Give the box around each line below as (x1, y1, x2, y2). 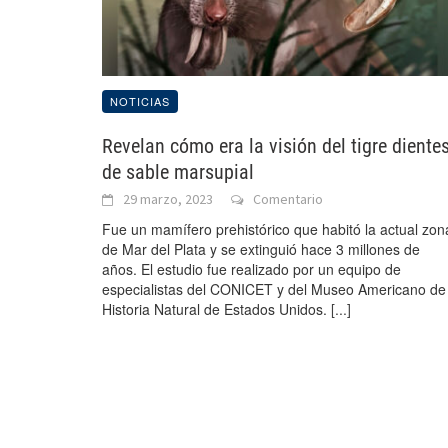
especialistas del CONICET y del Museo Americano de (102, 279, 446, 300)
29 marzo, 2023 (123, 190, 213, 209)
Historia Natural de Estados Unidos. (102, 299, 331, 320)
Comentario (253, 190, 323, 209)
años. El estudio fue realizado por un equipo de (102, 259, 401, 280)
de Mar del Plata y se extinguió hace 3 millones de (102, 239, 420, 260)
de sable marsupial (102, 160, 254, 185)
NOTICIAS (110, 93, 170, 110)
